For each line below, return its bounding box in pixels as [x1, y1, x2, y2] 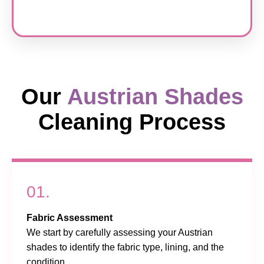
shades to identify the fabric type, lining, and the [27, 242, 224, 252]
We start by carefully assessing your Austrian [27, 227, 213, 237]
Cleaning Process [38, 109, 226, 134]
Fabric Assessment [27, 212, 113, 223]
